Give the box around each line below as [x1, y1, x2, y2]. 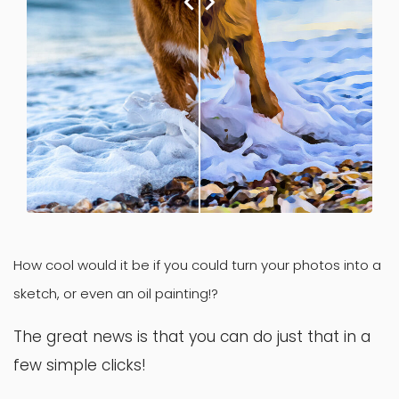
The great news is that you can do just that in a [13, 326, 370, 348]
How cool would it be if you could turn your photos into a [13, 255, 381, 274]
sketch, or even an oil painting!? [13, 283, 218, 303]
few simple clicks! [13, 354, 146, 377]
